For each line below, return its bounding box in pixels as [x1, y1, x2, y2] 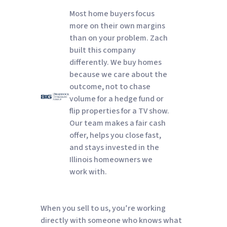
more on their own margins [69, 20, 166, 31]
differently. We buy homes [69, 56, 162, 68]
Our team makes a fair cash [69, 117, 166, 129]
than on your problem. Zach [69, 32, 168, 44]
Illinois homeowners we [69, 154, 153, 165]
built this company [69, 44, 136, 56]
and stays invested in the [69, 141, 160, 153]
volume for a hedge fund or [69, 93, 164, 104]
